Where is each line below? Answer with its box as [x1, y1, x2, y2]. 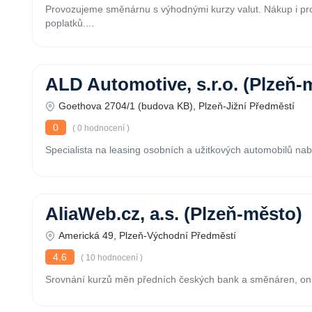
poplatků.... [45, 17, 94, 29]
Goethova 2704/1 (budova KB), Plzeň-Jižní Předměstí [58, 100, 295, 111]
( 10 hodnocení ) [79, 253, 143, 263]
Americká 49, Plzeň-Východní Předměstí [58, 230, 236, 241]
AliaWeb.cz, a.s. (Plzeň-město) [45, 204, 302, 224]
